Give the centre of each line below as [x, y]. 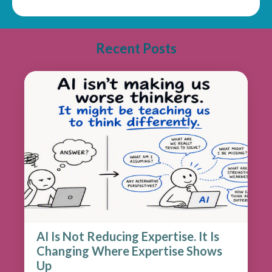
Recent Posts [136, 48]
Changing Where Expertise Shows [129, 250]
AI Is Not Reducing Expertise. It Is [128, 236]
